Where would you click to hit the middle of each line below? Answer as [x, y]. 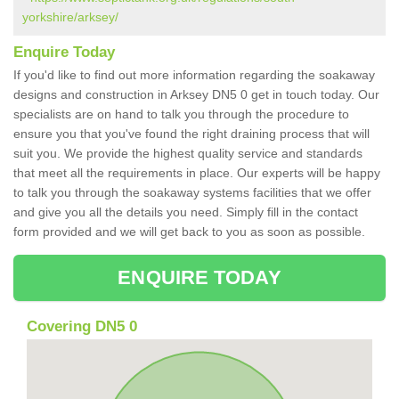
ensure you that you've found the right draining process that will [191, 134]
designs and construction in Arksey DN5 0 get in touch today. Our [196, 95]
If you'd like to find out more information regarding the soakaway [194, 75]
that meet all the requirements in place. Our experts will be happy [197, 173]
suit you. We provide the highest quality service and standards [188, 154]
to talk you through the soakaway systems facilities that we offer [192, 193]
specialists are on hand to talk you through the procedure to [181, 114]
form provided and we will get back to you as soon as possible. [191, 232]
